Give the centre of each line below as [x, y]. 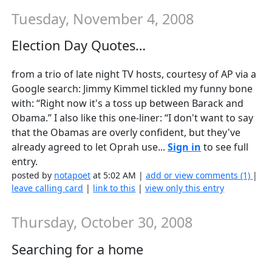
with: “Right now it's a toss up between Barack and [128, 104]
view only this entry [185, 188]
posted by [33, 175]
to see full [225, 147]
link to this [114, 188]
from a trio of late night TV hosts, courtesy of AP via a [134, 74]
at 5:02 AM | [118, 175]
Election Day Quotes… [79, 46]
